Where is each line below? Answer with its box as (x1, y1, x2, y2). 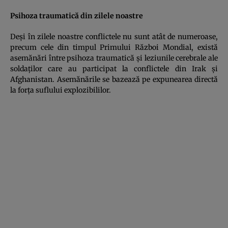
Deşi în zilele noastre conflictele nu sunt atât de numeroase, (10, 32, 218, 41)
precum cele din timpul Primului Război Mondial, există (10, 42, 218, 52)
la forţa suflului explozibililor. (10, 85, 111, 95)
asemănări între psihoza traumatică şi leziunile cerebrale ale (10, 53, 218, 63)
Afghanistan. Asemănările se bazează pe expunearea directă (10, 74, 218, 84)
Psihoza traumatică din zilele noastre (10, 11, 143, 20)
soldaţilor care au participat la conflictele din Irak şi (10, 64, 218, 73)
